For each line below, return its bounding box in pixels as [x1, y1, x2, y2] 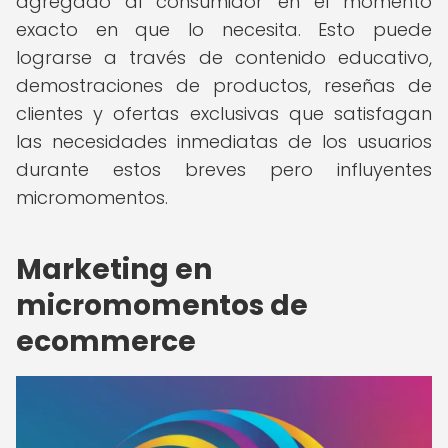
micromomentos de [16, 286, 308, 325]
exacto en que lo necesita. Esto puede [16, 17, 432, 42]
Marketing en [16, 250, 212, 289]
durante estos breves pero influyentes [16, 157, 432, 182]
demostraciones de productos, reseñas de [16, 73, 432, 98]
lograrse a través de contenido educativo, [16, 45, 432, 70]
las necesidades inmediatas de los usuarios [16, 129, 432, 154]
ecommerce [16, 322, 196, 361]
